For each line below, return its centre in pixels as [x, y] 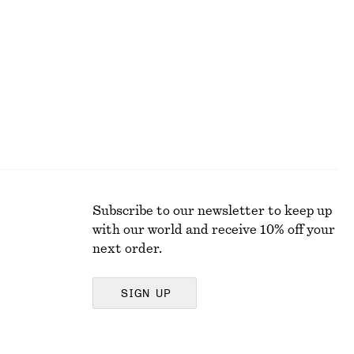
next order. [127, 249]
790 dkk [152, 6]
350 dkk [115, 6]
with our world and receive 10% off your [214, 230]
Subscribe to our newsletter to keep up [212, 211]
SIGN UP [146, 294]
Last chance [125, 22]
